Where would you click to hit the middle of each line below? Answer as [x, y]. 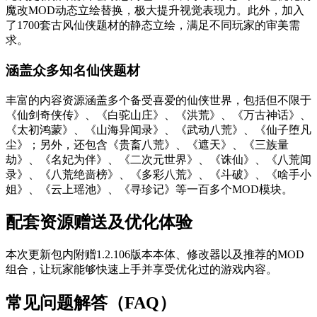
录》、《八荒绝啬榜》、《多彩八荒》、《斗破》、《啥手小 [158, 174]
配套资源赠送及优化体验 [99, 223]
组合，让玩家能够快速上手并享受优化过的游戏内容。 [142, 270]
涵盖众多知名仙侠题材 [73, 70]
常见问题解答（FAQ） [91, 303]
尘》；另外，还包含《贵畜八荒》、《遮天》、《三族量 [147, 144]
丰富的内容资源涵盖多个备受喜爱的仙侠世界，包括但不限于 [158, 100]
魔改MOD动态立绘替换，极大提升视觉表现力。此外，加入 [155, 11]
